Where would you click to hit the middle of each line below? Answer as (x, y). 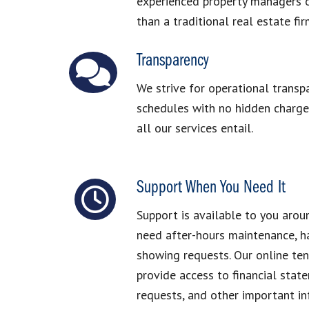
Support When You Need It (211, 188)
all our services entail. (195, 128)
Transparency (172, 61)
